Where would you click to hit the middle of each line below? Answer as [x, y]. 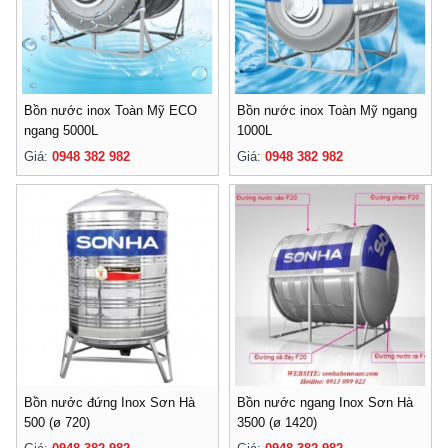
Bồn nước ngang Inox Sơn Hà [325, 402]
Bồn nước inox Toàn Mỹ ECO [110, 110]
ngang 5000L [61, 130]
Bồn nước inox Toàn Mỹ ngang [327, 110]
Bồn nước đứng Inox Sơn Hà [109, 402]
